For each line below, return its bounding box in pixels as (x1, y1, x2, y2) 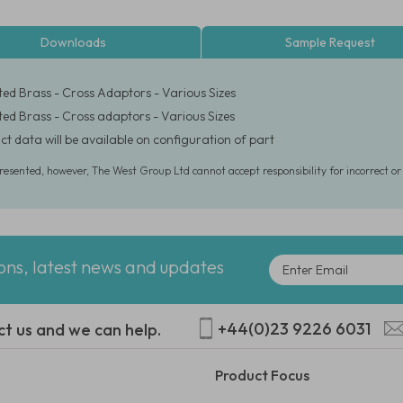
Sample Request (284, 34, 375, 50)
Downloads (40, 34, 106, 50)
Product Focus (215, 366, 309, 384)
